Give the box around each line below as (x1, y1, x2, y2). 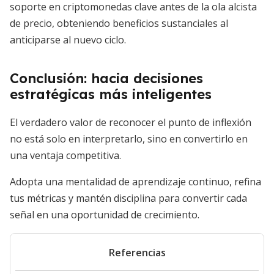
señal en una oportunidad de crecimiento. (10, 208, 199, 221)
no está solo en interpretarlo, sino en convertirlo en (10, 132, 248, 146)
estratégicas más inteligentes (10, 86, 212, 103)
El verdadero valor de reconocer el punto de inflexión (10, 116, 251, 129)
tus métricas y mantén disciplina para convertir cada (10, 191, 247, 205)
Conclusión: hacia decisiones (10, 70, 203, 87)
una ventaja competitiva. (10, 149, 121, 162)
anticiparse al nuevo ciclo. (10, 33, 126, 46)
